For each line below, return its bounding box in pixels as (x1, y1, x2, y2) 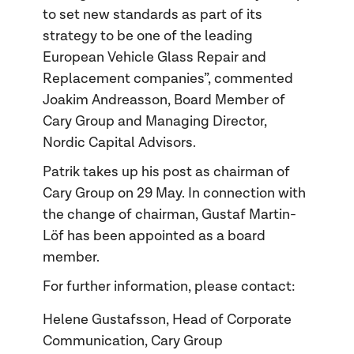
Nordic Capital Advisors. (42, 134, 196, 152)
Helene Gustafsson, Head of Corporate (42, 311, 292, 329)
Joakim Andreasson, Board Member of (42, 92, 285, 109)
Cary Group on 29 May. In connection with (42, 185, 306, 202)
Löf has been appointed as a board (42, 228, 265, 245)
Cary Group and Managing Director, (42, 113, 267, 130)
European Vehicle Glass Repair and (42, 49, 266, 66)
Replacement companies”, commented (42, 70, 293, 88)
